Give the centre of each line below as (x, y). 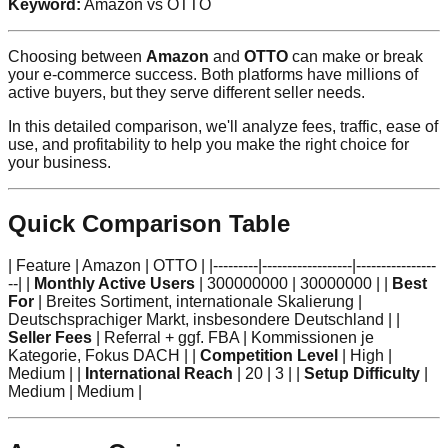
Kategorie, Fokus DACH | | (104, 356)
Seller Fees (50, 338)
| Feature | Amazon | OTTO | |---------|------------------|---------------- (222, 266)
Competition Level (269, 356)
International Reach (159, 374)
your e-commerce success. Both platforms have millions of (213, 74)
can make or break (355, 56)
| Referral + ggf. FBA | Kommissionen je (233, 338)
